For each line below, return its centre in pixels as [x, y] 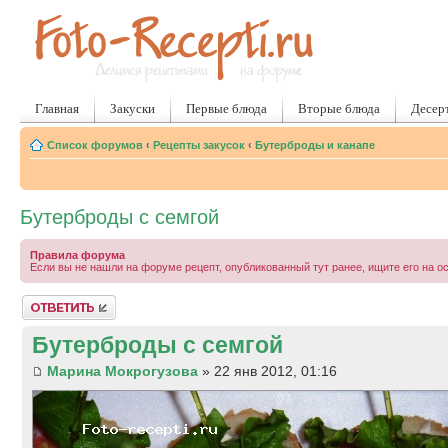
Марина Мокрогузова [122, 371]
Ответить [46, 301]
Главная [57, 108]
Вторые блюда [339, 108]
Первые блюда [226, 108]
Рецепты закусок [199, 145]
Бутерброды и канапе [315, 145]
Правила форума [77, 255]
